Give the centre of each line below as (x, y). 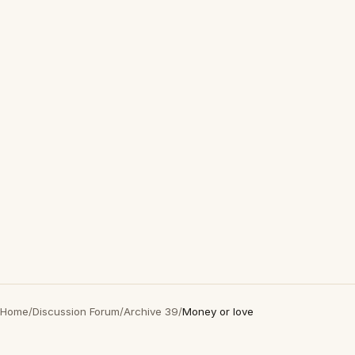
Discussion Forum (76, 311)
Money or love (218, 311)
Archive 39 (151, 311)
